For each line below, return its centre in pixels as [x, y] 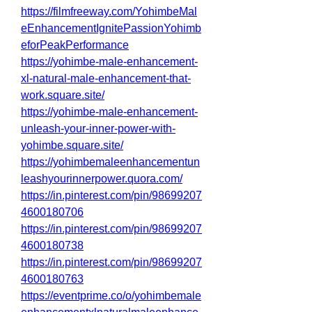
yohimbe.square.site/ [72, 145]
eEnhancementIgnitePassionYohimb [111, 28]
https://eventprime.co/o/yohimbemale [111, 296]
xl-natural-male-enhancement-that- [106, 78]
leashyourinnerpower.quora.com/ [102, 179]
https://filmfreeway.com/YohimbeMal [109, 11]
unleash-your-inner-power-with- [98, 128]
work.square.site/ [63, 95]
